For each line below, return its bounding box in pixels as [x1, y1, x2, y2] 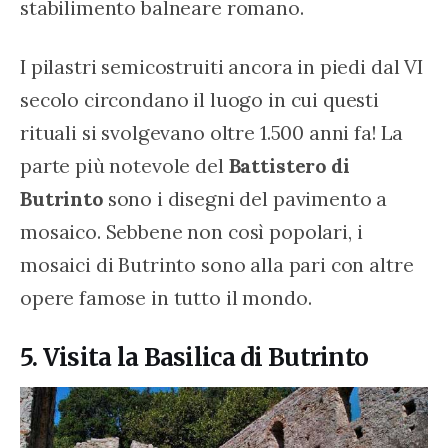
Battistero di [228, 152, 355, 178]
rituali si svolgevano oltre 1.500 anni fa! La [20, 119, 409, 145]
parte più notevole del [20, 152, 229, 178]
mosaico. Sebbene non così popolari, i [20, 218, 368, 244]
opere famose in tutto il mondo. [20, 284, 312, 310]
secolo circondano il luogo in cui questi [20, 86, 384, 112]
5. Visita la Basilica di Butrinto [20, 341, 369, 373]
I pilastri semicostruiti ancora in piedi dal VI [20, 53, 428, 79]
